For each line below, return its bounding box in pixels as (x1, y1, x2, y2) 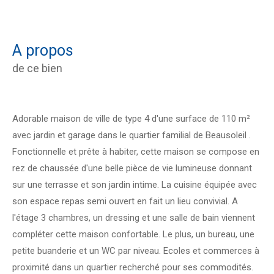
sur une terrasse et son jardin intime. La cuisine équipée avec (12, 179, 257, 190)
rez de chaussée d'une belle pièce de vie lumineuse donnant (12, 162, 252, 174)
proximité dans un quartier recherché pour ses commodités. (12, 261, 253, 273)
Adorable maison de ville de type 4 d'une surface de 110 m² (12, 113, 250, 124)
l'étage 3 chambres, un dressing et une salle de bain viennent (12, 212, 255, 223)
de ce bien (12, 61, 62, 75)
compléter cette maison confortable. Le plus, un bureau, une (12, 228, 254, 240)
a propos (22, 41, 73, 59)
